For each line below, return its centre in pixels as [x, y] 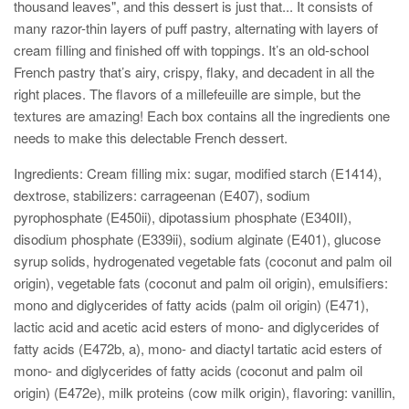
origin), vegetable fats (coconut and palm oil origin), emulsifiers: [201, 283]
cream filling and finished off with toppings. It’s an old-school [191, 50]
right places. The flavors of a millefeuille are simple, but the [187, 94]
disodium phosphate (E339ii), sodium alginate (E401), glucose [197, 239]
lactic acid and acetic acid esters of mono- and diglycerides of [196, 327]
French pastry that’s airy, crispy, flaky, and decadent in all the [194, 72]
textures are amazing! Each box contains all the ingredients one [202, 116]
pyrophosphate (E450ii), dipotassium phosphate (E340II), [183, 217]
